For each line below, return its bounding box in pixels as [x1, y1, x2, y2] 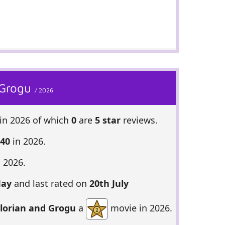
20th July [89, 177, 129, 189]
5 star [94, 114, 121, 126]
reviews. [120, 114, 158, 126]
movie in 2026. [107, 201, 172, 214]
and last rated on [11, 177, 89, 189]
